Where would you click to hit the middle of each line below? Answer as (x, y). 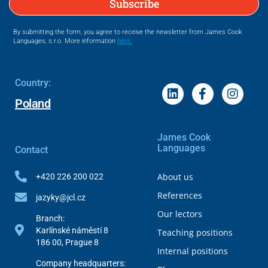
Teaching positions (195, 233)
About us (175, 177)
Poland (33, 104)
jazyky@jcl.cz (61, 198)
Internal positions (192, 251)
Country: (33, 83)
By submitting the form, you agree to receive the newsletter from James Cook (127, 32)
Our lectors (179, 214)
